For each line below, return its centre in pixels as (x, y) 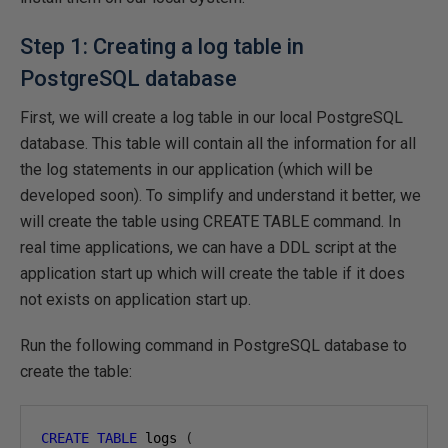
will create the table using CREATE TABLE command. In (210, 221)
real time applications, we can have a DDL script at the (208, 247)
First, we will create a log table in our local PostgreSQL (211, 117)
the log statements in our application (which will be (196, 169)
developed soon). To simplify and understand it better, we (220, 195)
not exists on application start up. (135, 299)
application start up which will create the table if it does (212, 273)
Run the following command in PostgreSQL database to (213, 345)
